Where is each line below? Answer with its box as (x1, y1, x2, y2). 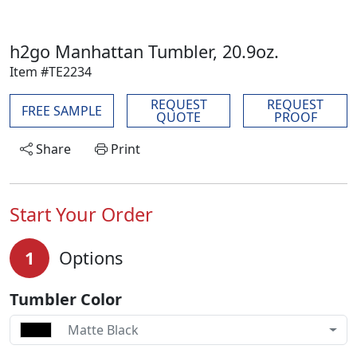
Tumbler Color (10, 288, 122, 310)
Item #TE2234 (10, 63, 92, 80)
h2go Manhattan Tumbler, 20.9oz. (10, 40, 279, 63)
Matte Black (68, 321, 139, 339)
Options (59, 246, 123, 269)
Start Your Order (10, 202, 153, 227)
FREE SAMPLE (21, 102, 102, 120)
